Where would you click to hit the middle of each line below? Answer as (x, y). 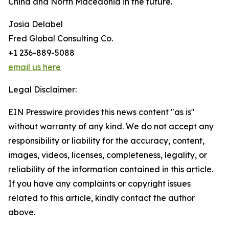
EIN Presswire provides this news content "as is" (101, 112)
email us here (35, 67)
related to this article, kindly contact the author (101, 198)
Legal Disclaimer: (42, 89)
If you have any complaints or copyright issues (99, 184)
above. (22, 212)
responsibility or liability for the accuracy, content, (106, 141)
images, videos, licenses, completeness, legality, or (108, 155)
